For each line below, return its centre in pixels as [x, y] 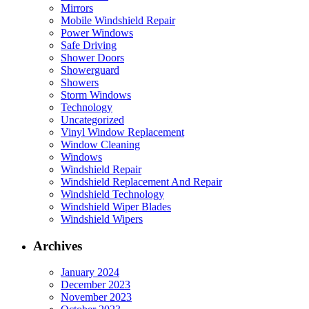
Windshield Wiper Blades [116, 207]
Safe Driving [89, 46]
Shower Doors [92, 58]
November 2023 [96, 297]
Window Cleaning [100, 145]
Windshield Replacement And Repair [141, 182]
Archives [58, 246]
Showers [80, 83]
